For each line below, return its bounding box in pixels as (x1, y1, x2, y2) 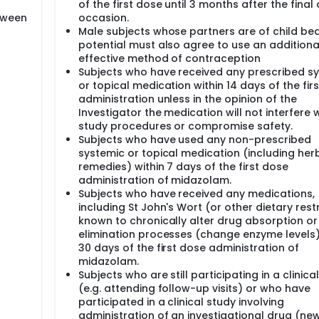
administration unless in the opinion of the (78, 92, 297, 106)
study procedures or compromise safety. (78, 119, 293, 133)
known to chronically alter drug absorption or (78, 214, 318, 228)
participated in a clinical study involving (78, 295, 284, 309)
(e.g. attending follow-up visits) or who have (78, 281, 310, 296)
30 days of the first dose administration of (78, 241, 299, 255)
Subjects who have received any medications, (78, 187, 315, 201)
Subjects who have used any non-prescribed (78, 132, 311, 147)
